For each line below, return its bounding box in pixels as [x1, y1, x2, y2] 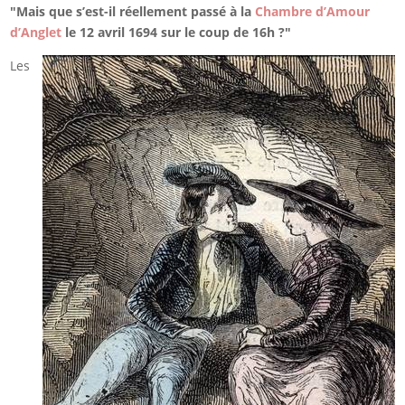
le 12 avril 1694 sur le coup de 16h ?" [61, 24, 292, 42]
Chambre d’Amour [255, 3, 371, 21]
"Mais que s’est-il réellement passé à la [10, 3, 256, 21]
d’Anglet [10, 24, 62, 42]
